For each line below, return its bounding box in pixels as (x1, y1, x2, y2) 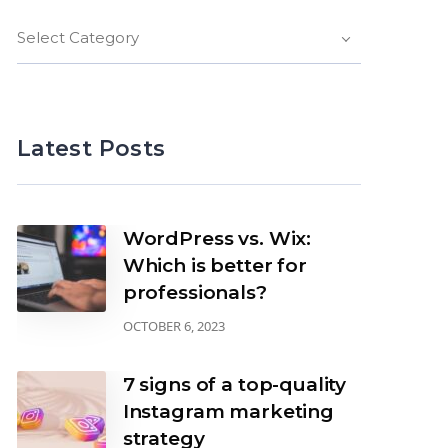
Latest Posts (16, 135, 166, 162)
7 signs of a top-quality (122, 373, 347, 396)
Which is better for (122, 254, 307, 277)
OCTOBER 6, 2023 (122, 317, 225, 335)
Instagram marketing (122, 400, 334, 423)
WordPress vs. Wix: (122, 227, 312, 250)
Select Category (16, 28, 139, 47)
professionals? (122, 281, 267, 304)
